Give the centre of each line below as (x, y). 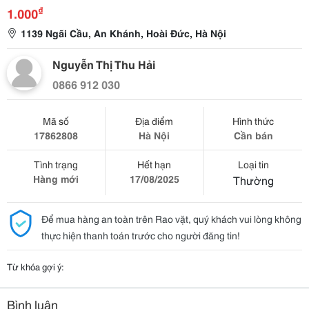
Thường (253, 180)
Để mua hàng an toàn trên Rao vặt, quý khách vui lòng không (171, 219)
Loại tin (253, 164)
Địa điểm (154, 121)
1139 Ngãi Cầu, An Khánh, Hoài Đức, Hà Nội (123, 33)
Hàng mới (56, 179)
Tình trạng (56, 164)
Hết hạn (154, 164)
